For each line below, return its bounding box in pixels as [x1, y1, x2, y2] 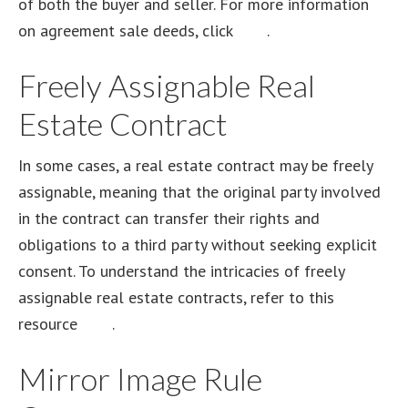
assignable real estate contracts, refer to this [18, 287, 334, 308]
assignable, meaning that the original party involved [18, 181, 381, 202]
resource [18, 313, 82, 334]
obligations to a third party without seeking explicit [18, 234, 377, 255]
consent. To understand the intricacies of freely [18, 260, 344, 281]
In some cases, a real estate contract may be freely [18, 155, 372, 176]
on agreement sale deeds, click [18, 20, 237, 41]
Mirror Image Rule [18, 360, 262, 397]
